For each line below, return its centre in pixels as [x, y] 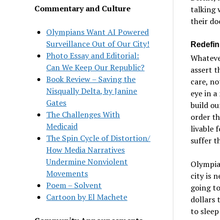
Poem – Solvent [74, 185]
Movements [67, 173]
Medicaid [62, 126]
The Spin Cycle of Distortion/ [98, 138]
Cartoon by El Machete [87, 197]
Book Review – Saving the [91, 79]
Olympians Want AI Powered [98, 32]
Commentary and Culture [83, 8]
